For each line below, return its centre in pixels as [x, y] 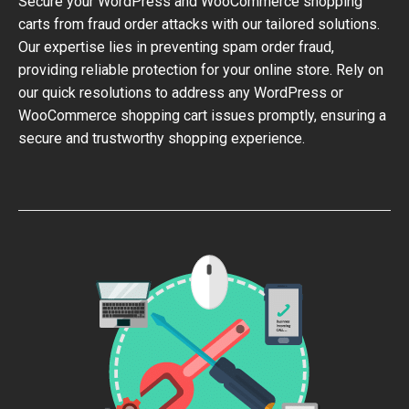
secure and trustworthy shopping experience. [162, 138]
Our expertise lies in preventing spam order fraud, [176, 47]
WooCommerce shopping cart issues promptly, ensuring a [202, 115]
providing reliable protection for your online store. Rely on [201, 70]
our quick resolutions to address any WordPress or [181, 93]
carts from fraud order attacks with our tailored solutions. [199, 24]
